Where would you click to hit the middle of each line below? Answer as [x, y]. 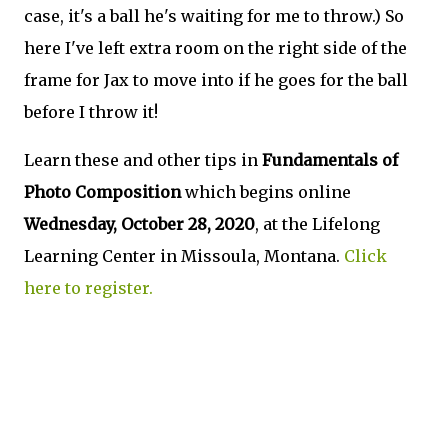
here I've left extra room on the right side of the [215, 48]
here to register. [88, 288]
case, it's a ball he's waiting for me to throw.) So [214, 16]
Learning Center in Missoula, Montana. [184, 256]
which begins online [266, 192]
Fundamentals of [328, 160]
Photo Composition [102, 192]
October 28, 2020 [188, 224]
